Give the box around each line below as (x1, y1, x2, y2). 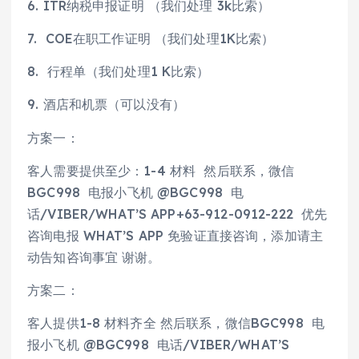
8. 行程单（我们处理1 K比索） (27, 63, 210, 80)
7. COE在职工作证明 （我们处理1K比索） (27, 30, 275, 47)
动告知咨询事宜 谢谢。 (27, 248, 161, 265)
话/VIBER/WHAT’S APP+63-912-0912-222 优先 (27, 205, 328, 222)
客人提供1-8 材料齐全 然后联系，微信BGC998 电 (27, 314, 325, 331)
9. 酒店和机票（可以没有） (27, 96, 186, 113)
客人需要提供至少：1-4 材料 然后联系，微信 (27, 162, 295, 179)
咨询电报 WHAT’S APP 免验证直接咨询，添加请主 (27, 227, 324, 244)
